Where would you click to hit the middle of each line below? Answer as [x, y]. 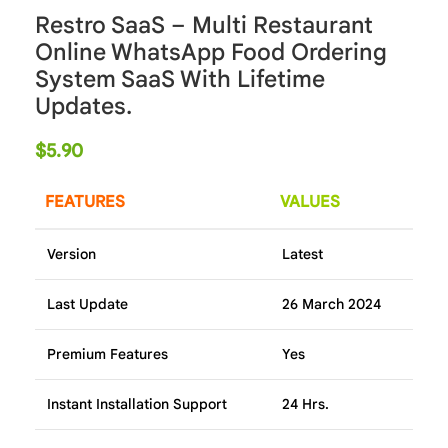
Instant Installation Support [137, 403]
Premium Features [107, 353]
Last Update [87, 303]
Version [71, 253]
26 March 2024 [331, 303]
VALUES [310, 201]
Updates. [83, 106]
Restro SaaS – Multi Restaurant [204, 25]
